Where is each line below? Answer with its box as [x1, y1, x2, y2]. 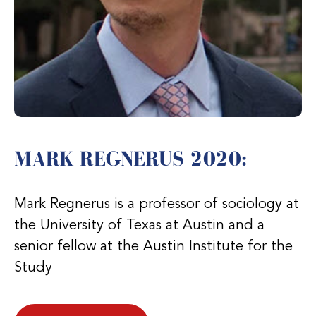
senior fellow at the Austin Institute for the [14, 239, 293, 254]
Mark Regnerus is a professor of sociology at [14, 197, 299, 212]
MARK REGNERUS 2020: [14, 147, 247, 170]
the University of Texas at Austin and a [14, 218, 265, 233]
